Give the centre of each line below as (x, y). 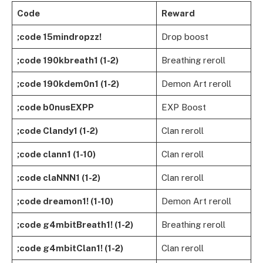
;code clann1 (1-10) (56, 154)
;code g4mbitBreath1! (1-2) (75, 225)
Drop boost (185, 37)
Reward (178, 14)
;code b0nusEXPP (55, 107)
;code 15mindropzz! (59, 37)
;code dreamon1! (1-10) (65, 201)
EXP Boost (183, 107)
